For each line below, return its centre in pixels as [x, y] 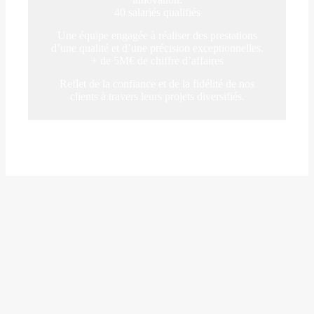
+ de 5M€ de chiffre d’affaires [157, 61]
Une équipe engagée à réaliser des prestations [157, 35]
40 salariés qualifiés [157, 12]
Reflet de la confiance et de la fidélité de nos [157, 84]
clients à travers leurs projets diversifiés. [157, 96]
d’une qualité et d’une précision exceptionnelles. [157, 48]
